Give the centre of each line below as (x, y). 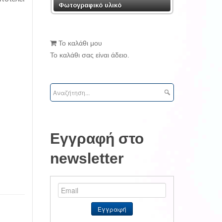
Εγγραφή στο (97, 139)
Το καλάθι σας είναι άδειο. (90, 55)
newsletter (87, 159)
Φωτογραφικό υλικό (90, 5)
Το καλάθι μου (79, 43)
